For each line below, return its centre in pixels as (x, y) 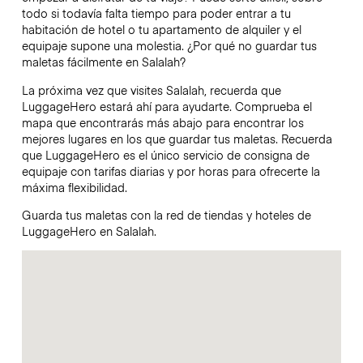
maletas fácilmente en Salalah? (103, 62)
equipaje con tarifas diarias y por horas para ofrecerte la (171, 171)
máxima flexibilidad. (76, 187)
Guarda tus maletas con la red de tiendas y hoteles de (166, 214)
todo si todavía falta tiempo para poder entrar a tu (156, 13)
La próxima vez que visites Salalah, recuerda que (151, 90)
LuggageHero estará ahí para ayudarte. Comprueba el (167, 106)
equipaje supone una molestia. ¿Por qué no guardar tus (169, 46)
